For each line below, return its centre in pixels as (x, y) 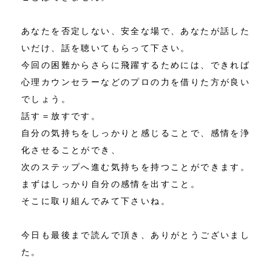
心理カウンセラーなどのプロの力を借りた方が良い (136, 82)
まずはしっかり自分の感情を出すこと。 (111, 184)
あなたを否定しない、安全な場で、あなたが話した (136, 31)
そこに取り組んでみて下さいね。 (96, 201)
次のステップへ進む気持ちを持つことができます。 (136, 167)
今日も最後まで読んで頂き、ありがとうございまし (136, 235)
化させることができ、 (71, 150)
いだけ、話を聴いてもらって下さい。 (106, 48)
